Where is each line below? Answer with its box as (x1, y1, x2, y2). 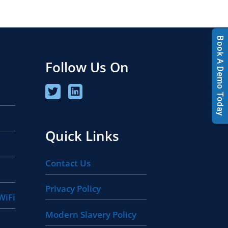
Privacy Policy (45, 183, 101, 195)
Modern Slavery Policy (45, 208, 137, 220)
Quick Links (45, 126, 120, 145)
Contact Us (45, 157, 91, 169)
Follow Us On (45, 58, 129, 76)
